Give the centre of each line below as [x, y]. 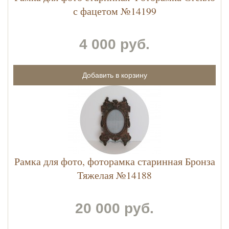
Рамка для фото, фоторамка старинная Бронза [114, 162]
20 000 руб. [114, 209]
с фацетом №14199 [114, 11]
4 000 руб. [114, 44]
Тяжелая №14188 [114, 175]
